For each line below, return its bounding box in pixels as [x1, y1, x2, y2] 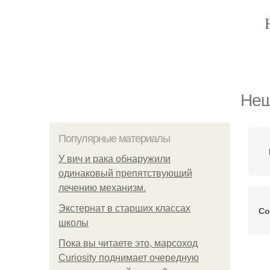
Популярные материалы [58, 133, 170, 145]
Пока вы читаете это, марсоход [58, 238, 198, 248]
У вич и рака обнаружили [58, 154, 171, 164]
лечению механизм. [58, 183, 146, 193]
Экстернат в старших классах [58, 203, 190, 213]
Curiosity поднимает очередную [58, 253, 199, 263]
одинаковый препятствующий [58, 168, 192, 178]
